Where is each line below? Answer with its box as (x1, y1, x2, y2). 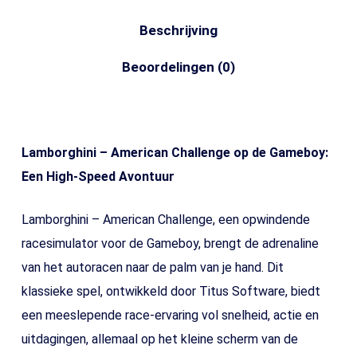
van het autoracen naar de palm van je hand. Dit (21, 260, 284, 275)
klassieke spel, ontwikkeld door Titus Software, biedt (21, 284, 320, 299)
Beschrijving (139, 22, 218, 38)
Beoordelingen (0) (121, 59, 235, 75)
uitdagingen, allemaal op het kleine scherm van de (21, 331, 298, 347)
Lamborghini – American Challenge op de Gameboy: (21, 145, 328, 160)
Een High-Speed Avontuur (21, 169, 175, 184)
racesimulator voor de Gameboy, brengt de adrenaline (21, 236, 319, 251)
